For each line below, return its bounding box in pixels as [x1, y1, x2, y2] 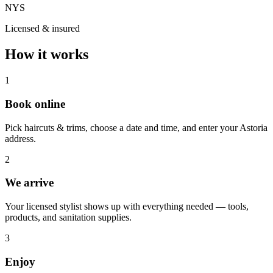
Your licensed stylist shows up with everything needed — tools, [5, 201, 249, 212]
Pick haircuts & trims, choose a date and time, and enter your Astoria [5, 122, 268, 133]
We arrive [5, 176, 54, 190]
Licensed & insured [5, 23, 80, 34]
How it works [5, 46, 88, 63]
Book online [5, 97, 65, 110]
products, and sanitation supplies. [5, 212, 132, 223]
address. [5, 133, 36, 144]
